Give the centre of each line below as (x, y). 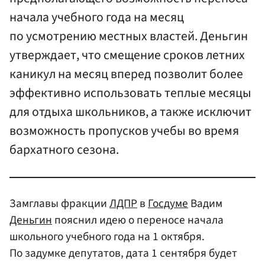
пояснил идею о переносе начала (138, 220)
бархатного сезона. (64, 150)
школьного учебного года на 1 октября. (107, 236)
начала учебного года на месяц (97, 18)
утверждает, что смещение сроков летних (127, 56)
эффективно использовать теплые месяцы (130, 93)
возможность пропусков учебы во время (124, 131)
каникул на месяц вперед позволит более (126, 75)
